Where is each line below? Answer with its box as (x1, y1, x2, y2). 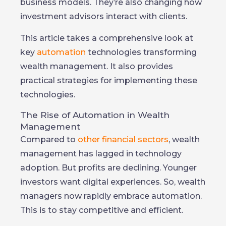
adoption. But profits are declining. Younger (20, 163, 197, 173)
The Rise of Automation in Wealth (20, 110, 169, 120)
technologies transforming (86, 47, 197, 57)
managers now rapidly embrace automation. (20, 191, 202, 201)
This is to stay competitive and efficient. (20, 205, 183, 215)
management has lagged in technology (20, 149, 182, 158)
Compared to (20, 135, 78, 144)
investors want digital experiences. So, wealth (20, 177, 205, 187)
